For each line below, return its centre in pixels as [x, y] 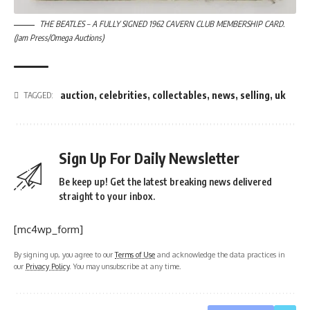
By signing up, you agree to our [64, 255]
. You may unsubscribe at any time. [125, 266]
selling [255, 95]
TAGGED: [38, 95]
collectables [180, 95]
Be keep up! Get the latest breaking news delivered [165, 182]
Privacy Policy [47, 266]
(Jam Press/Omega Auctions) [59, 38]
